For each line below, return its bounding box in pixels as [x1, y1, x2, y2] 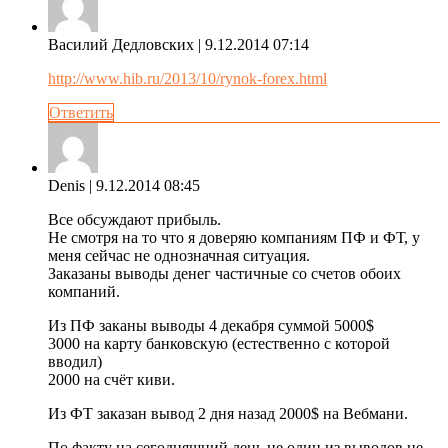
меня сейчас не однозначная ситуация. [48, 246, 310, 264]
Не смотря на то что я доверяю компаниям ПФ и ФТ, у [48, 228, 420, 246]
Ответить [49, 103, 113, 121]
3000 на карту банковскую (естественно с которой [48, 334, 390, 352]
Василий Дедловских [48, 35, 194, 53]
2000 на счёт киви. [48, 370, 175, 388]
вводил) [48, 352, 102, 370]
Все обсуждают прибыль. [48, 210, 221, 228]
